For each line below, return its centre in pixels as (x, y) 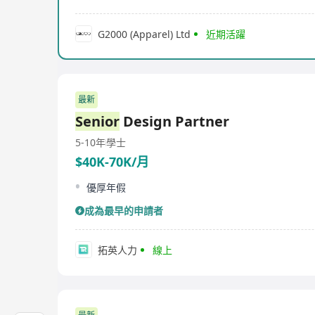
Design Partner (174, 121)
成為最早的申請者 (124, 211)
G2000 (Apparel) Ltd (144, 34)
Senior (97, 121)
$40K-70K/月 (112, 162)
